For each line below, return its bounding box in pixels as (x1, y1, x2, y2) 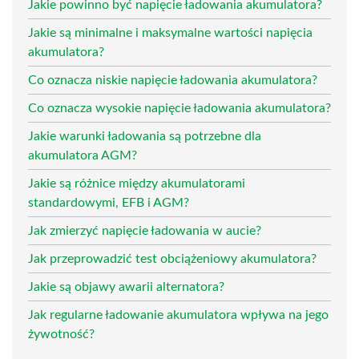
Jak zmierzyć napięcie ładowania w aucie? (28, 224, 261, 237)
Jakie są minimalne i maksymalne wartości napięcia (28, 26, 313, 39)
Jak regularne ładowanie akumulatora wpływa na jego (28, 308, 329, 321)
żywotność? (28, 327, 95, 341)
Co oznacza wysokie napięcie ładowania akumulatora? (28, 101, 331, 115)
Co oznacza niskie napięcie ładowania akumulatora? (28, 73, 317, 87)
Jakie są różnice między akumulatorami (28, 176, 245, 190)
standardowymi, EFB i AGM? (28, 196, 189, 209)
